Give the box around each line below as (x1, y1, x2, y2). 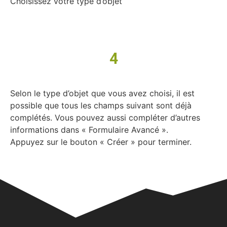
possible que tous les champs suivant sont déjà (10, 100, 192, 111)
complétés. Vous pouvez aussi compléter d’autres (10, 112, 200, 123)
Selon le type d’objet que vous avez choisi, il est (10, 88, 195, 99)
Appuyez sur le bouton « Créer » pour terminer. (10, 137, 192, 147)
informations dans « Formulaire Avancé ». (10, 125, 168, 135)
